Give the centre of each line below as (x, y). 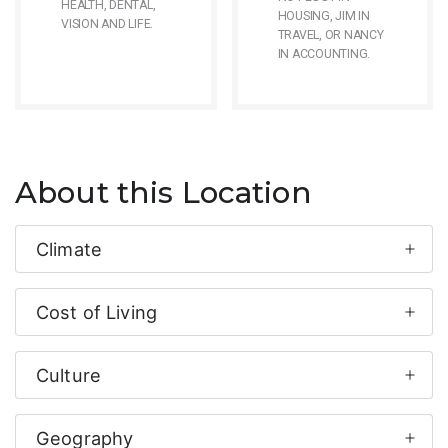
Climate (69, 249)
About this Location (163, 192)
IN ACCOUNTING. (324, 54)
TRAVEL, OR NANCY (330, 35)
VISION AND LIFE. (107, 24)
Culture (68, 375)
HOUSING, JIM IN (323, 16)
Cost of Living (96, 312)
